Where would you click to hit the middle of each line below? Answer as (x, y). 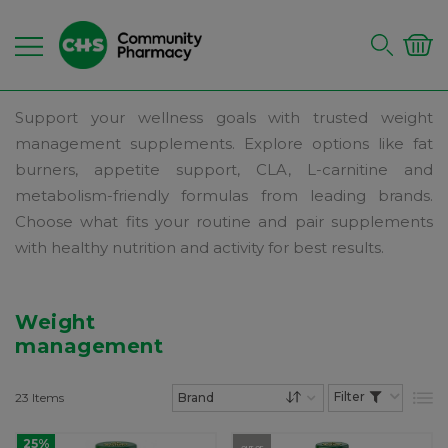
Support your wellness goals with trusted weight (224, 117)
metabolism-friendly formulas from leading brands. (224, 195)
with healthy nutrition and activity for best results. (199, 247)
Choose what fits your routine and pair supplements (224, 221)
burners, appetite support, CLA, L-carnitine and (224, 169)
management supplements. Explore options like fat (224, 143)
